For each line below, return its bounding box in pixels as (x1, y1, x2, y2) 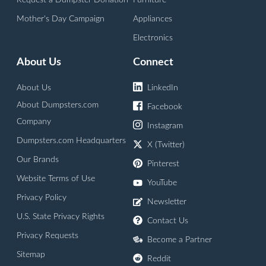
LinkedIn (147, 84, 178, 93)
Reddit (147, 255, 171, 264)
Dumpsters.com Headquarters (17, 137, 126, 145)
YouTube (147, 179, 177, 188)
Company (17, 118, 51, 126)
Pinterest (147, 160, 179, 169)
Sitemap (17, 251, 45, 259)
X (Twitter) (147, 141, 185, 150)
